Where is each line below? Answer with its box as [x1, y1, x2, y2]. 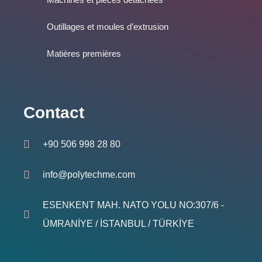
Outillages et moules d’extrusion [47, 21, 168, 32]
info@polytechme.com [42, 169, 135, 180]
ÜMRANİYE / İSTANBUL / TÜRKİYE [42, 218, 194, 229]
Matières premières [47, 48, 121, 58]
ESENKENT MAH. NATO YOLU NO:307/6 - [42, 199, 224, 210]
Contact [23, 103, 84, 122]
